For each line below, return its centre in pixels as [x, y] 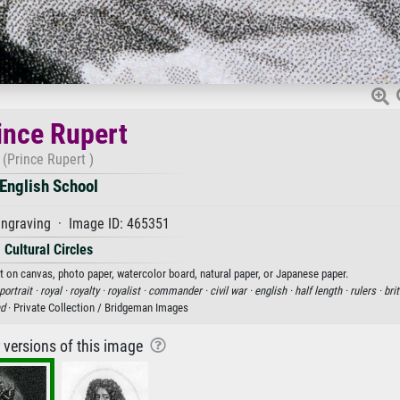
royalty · [88, 290]
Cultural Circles [48, 249]
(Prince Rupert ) [48, 159]
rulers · [367, 290]
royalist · [127, 290]
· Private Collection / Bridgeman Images [97, 307]
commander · [179, 290]
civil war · [232, 290]
